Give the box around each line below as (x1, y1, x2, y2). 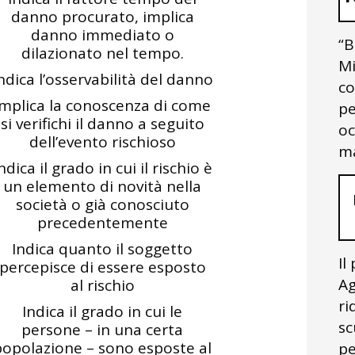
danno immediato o (30, 25, 174, 45)
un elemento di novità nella (3, 176, 201, 197)
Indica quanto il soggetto (12, 239, 193, 259)
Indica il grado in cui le (22, 301, 182, 322)
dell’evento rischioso (29, 132, 176, 152)
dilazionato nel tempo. (21, 43, 184, 63)
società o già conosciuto (15, 194, 189, 215)
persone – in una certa (21, 319, 183, 340)
